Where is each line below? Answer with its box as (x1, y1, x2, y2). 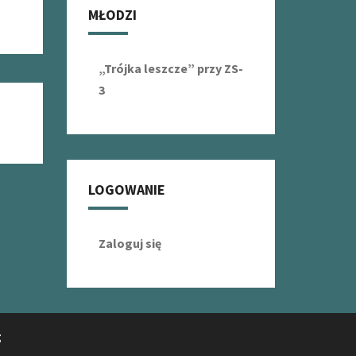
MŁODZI (87, 6, 137, 24)
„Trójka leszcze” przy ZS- (98, 60, 243, 76)
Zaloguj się (98, 235, 161, 251)
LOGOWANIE (87, 180, 165, 199)
